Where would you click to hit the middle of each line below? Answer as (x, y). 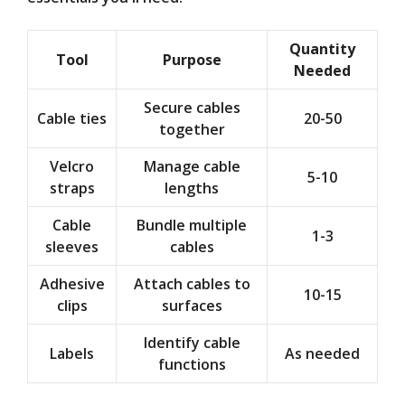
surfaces (192, 306)
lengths (192, 188)
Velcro (72, 167)
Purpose (192, 60)
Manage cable (192, 167)
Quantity (322, 49)
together (192, 130)
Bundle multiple (192, 226)
